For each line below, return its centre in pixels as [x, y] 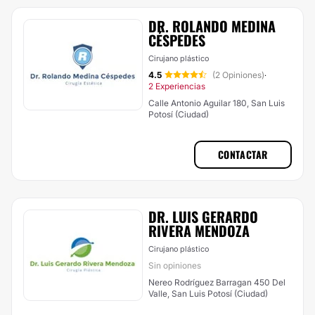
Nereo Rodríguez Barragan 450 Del [217, 282]
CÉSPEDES [177, 40]
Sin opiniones [175, 265]
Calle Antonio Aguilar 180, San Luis [217, 103]
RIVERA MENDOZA [199, 231]
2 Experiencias [177, 86]
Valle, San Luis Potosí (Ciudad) [208, 294]
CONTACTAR [243, 154]
